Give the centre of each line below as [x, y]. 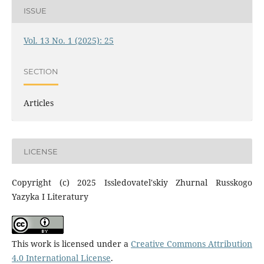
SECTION [41, 71]
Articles [38, 103]
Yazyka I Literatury [50, 197]
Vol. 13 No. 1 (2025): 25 [68, 41]
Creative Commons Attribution [192, 244]
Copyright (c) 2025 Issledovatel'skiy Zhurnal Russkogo [132, 183]
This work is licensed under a [71, 244]
